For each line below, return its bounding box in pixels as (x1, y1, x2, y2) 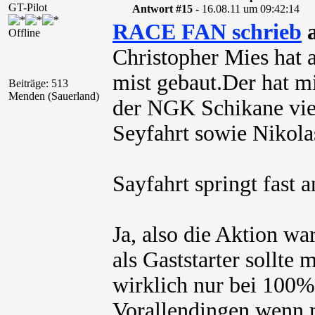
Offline (8, 27, 40, 39)
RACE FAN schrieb (112, 20, 302, 44)
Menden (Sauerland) (8, 90, 99, 102)
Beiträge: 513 (8, 77, 68, 89)
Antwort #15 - (131, 3, 202, 15)
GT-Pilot (8, 1, 47, 13)
